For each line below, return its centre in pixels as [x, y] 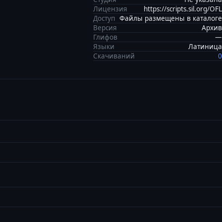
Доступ [104, 18]
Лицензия [110, 9]
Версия [105, 28]
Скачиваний [114, 56]
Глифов [105, 37]
